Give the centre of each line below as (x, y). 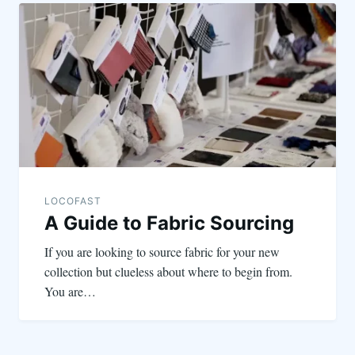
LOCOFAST (73, 200)
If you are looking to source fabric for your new (162, 251)
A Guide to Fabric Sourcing (169, 223)
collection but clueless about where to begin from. (168, 271)
